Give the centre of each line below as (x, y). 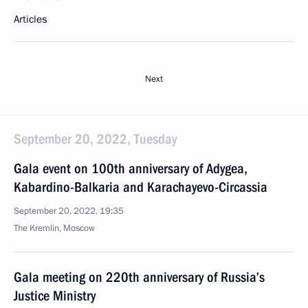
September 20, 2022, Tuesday (95, 139)
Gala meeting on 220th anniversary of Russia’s (139, 277)
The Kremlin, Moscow (54, 228)
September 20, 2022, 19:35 (69, 211)
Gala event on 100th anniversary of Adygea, (131, 168)
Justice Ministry (55, 296)
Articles (30, 19)
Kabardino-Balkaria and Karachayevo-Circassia (141, 187)
